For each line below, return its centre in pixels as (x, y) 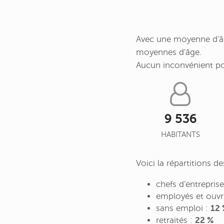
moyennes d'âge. (169, 52)
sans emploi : (183, 208)
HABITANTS (180, 135)
